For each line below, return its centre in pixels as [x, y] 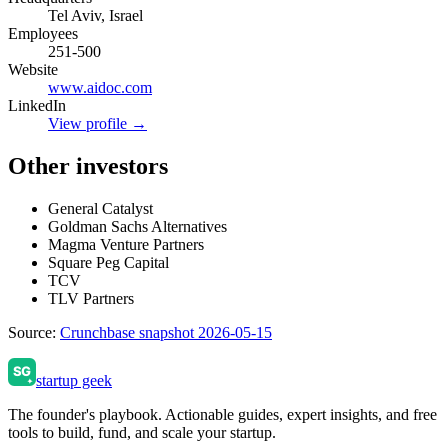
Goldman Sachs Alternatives [137, 226]
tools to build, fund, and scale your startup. [142, 432]
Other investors [88, 165]
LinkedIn [37, 105]
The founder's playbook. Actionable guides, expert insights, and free [222, 414]
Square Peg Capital [108, 262]
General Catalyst [100, 208]
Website [33, 69]
